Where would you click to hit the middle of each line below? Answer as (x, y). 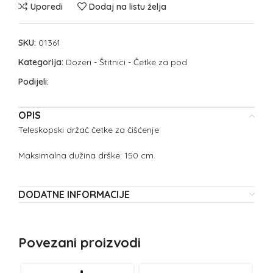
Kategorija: (41, 62)
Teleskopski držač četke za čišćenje (89, 130)
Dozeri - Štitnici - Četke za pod (126, 62)
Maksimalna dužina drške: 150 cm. (87, 155)
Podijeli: (34, 82)
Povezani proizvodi (80, 243)
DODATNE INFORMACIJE (74, 194)
